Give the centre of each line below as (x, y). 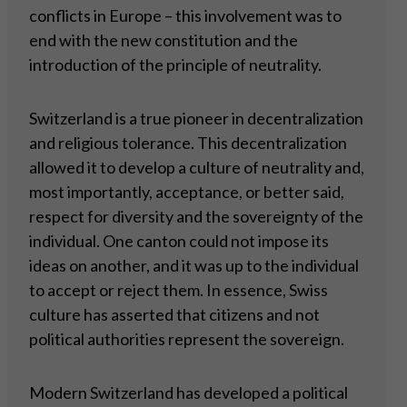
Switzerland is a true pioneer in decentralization (196, 119)
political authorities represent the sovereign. (187, 339)
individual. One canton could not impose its (179, 241)
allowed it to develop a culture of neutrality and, (197, 168)
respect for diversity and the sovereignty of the (196, 217)
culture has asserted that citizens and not (174, 315)
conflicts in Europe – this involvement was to (185, 16)
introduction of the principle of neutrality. (175, 65)
